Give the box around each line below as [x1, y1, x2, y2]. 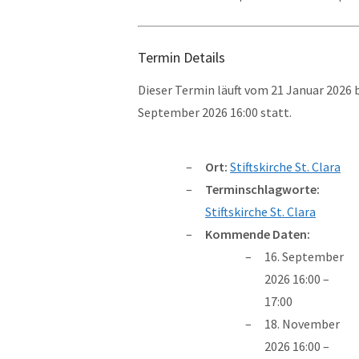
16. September [264, 248, 344, 264]
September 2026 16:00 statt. [138, 104, 292, 120]
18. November [264, 316, 340, 332]
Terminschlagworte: [205, 181, 320, 197]
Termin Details [138, 48, 225, 67]
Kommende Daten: [205, 226, 310, 242]
